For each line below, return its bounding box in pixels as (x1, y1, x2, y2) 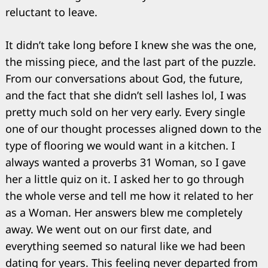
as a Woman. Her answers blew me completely (5, 205, 242, 220)
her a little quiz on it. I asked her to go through (5, 172, 244, 187)
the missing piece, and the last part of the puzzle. (5, 54, 256, 69)
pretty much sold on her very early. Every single (5, 105, 245, 120)
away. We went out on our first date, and (5, 222, 212, 237)
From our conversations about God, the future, (5, 71, 243, 86)
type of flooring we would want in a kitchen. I (5, 138, 235, 153)
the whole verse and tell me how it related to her (5, 188, 253, 203)
